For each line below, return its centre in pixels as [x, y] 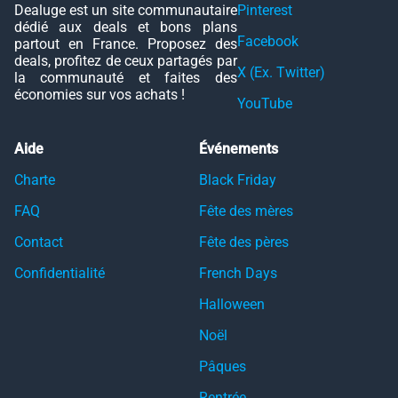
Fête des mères [246, 211]
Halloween [232, 304]
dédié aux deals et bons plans [126, 27]
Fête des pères [244, 242]
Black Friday [238, 180]
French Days [238, 273]
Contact [39, 242]
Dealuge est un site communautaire [126, 10]
